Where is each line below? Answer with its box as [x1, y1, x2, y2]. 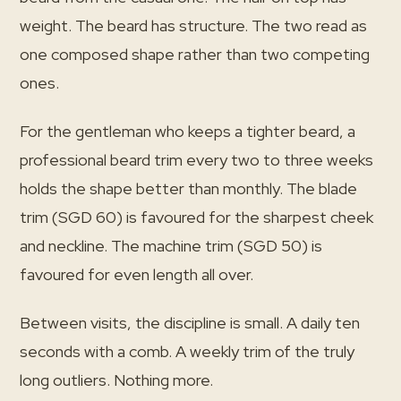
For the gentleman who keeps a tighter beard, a [20, 121, 355, 141]
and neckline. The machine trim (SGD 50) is [20, 235, 322, 256]
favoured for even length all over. [20, 264, 253, 285]
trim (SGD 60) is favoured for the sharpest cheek [20, 207, 373, 227]
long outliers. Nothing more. [20, 370, 213, 390]
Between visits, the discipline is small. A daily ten [20, 312, 360, 333]
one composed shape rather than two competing [20, 44, 370, 64]
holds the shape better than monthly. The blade [20, 178, 357, 199]
